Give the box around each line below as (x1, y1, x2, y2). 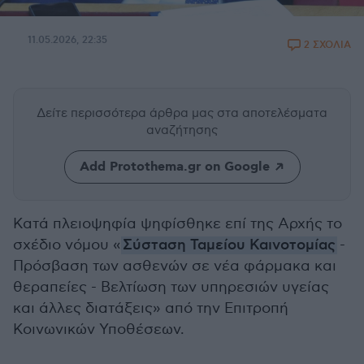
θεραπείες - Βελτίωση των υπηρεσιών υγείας (13, 279, 329, 296)
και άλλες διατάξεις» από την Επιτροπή (13, 300, 288, 317)
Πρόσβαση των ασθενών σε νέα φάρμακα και (13, 258, 336, 275)
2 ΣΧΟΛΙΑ (304, 39, 351, 51)
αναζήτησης (146, 123, 218, 137)
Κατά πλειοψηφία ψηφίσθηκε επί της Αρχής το (13, 215, 342, 232)
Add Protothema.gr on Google (79, 158, 270, 175)
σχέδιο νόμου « (13, 236, 121, 253)
